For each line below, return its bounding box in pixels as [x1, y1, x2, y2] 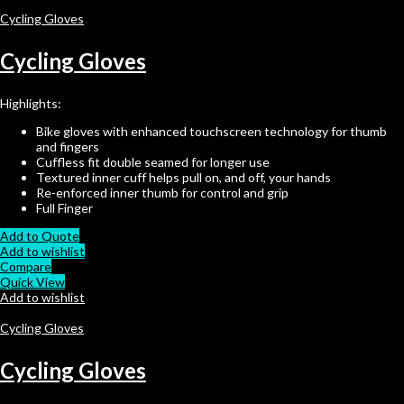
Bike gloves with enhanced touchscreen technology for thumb [36, 123, 387, 139]
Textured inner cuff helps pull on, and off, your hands [36, 169, 331, 185]
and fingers [36, 138, 99, 154]
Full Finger [36, 199, 93, 216]
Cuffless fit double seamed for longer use [36, 153, 270, 170]
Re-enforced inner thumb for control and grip [36, 184, 289, 200]
